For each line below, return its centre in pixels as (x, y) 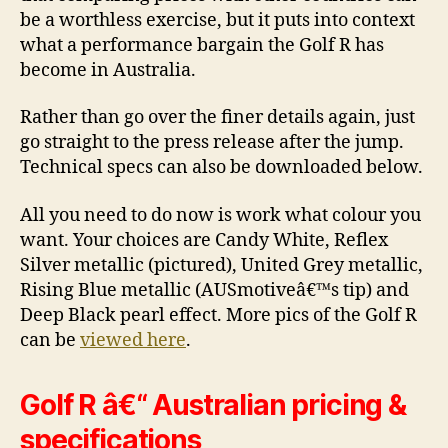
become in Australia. (108, 70)
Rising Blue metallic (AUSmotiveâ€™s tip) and (214, 290)
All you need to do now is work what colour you (220, 215)
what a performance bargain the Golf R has (202, 45)
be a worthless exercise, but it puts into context (217, 20)
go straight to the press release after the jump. (212, 143)
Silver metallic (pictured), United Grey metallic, (221, 265)
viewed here (133, 340)
